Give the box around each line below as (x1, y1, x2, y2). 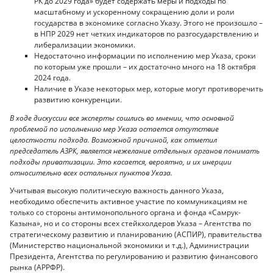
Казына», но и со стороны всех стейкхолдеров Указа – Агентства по (10, 218, 251, 229)
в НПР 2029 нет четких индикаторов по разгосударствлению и (34, 29, 259, 40)
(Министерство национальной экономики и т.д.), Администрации (10, 240, 249, 251)
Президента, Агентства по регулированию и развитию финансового (10, 251, 258, 262)
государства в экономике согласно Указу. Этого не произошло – (34, 18, 263, 29)
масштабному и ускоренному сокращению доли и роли (34, 7, 235, 18)
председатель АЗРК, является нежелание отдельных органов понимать (10, 145, 260, 156)
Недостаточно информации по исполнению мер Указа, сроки (34, 51, 256, 62)
